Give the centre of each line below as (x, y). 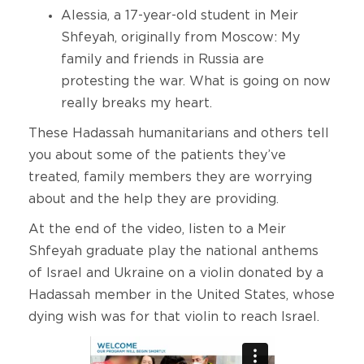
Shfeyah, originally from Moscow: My (180, 38)
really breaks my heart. (136, 104)
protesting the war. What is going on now (196, 82)
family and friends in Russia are (162, 60)
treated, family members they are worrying (170, 178)
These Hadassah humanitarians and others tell (179, 134)
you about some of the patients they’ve (157, 156)
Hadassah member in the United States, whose (182, 295)
